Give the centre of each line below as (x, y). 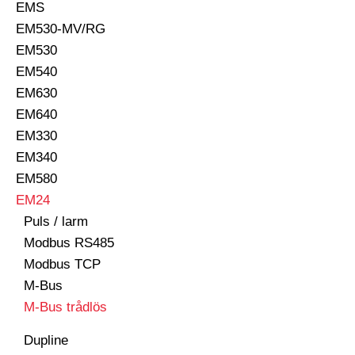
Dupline (46, 340)
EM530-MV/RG (61, 29)
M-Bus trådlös (65, 307)
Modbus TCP (62, 264)
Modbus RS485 (69, 243)
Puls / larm (56, 221)
